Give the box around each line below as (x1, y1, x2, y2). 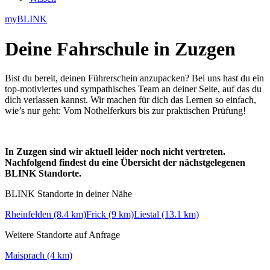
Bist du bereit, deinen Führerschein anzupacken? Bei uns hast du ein (5, 73, 264, 84)
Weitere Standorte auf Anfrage (5, 230, 120, 240)
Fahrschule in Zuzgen (57, 37, 236, 60)
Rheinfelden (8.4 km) (5, 209, 86, 220)
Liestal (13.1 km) (134, 209, 199, 220)
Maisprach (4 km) (5, 250, 72, 261)
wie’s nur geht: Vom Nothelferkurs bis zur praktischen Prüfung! (5, 105, 246, 116)
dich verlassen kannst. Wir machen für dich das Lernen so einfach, (5, 95, 256, 105)
